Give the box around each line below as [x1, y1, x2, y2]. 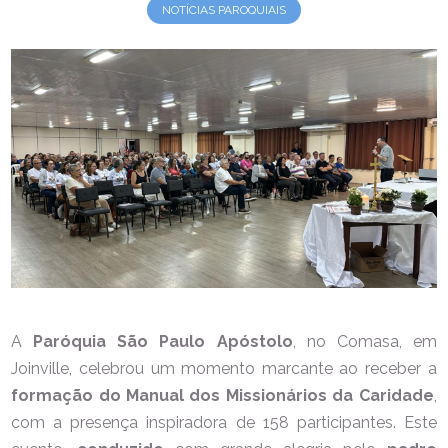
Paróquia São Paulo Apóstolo [22, 332, 293, 352]
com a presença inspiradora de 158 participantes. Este [11, 413, 437, 433]
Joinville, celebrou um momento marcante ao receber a [11, 359, 437, 379]
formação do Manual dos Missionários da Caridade [11, 386, 434, 406]
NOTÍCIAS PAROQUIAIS [161, 2, 286, 17]
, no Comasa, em [292, 332, 437, 352]
